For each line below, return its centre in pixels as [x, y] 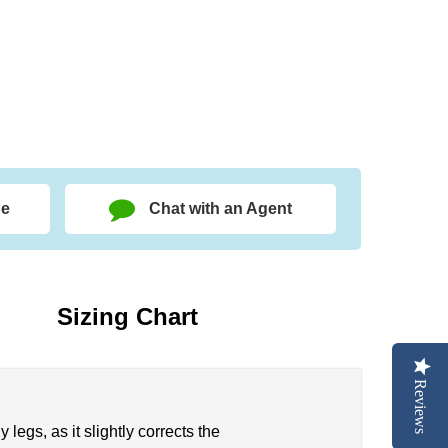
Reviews [420, 406]
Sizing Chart [127, 316]
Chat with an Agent [221, 208]
